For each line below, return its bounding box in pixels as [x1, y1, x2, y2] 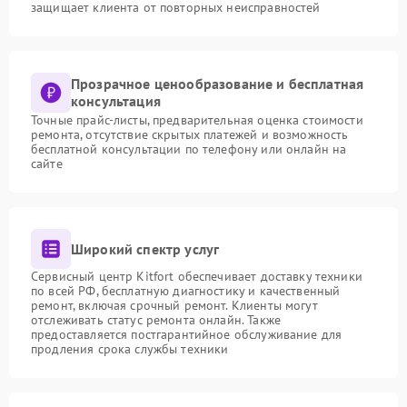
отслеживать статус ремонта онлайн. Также [31, 312, 281, 328]
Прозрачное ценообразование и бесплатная [71, 74, 364, 93]
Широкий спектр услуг [71, 239, 220, 258]
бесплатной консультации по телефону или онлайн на [31, 141, 347, 157]
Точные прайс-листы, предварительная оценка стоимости [31, 112, 363, 128]
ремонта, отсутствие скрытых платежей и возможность [31, 126, 349, 143]
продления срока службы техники [31, 341, 229, 357]
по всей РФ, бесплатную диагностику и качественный [31, 283, 341, 299]
